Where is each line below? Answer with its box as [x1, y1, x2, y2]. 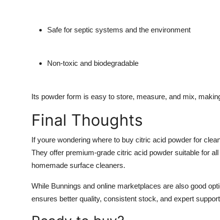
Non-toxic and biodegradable [47, 59, 138, 68]
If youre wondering [31, 136, 92, 144]
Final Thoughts [31, 110, 143, 130]
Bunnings [51, 182, 81, 191]
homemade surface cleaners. [31, 161, 125, 170]
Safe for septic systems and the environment [47, 26, 191, 34]
